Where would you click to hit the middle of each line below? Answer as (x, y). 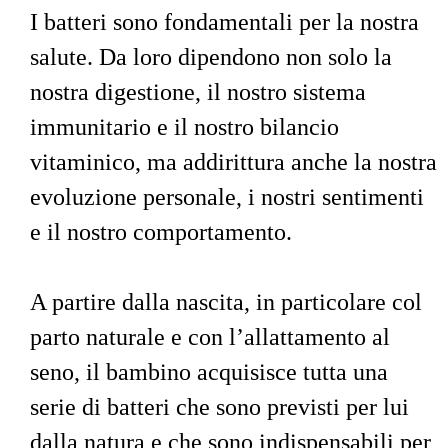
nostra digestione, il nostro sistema (201, 92)
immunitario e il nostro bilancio (187, 127)
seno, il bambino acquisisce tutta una (212, 371)
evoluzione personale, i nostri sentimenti (230, 197)
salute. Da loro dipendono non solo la (214, 57)
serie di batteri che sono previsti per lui (222, 406)
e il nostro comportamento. (161, 232)
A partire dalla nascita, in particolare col (229, 302)
